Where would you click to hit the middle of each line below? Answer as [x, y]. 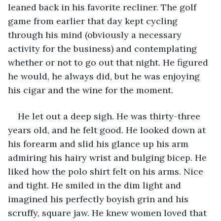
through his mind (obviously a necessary [96, 35]
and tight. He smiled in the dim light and [96, 185]
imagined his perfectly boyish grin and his [99, 199]
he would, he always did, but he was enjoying [105, 76]
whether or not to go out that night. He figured [109, 62]
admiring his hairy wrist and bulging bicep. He [109, 157]
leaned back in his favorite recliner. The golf [103, 7]
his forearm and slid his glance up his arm [99, 144]
